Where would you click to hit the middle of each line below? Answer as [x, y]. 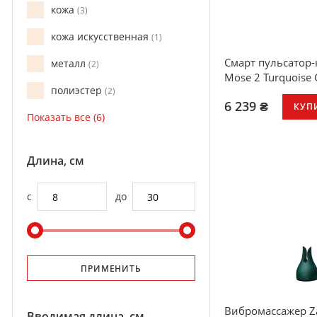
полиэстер [78, 90]
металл [70, 63]
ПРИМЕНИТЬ [111, 268]
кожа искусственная [101, 36]
